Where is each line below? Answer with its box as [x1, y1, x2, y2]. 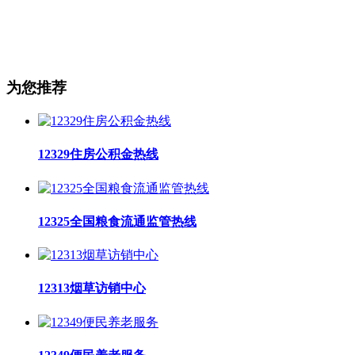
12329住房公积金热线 [38, 147, 158, 162]
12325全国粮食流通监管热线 [38, 214, 197, 228]
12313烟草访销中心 [38, 281, 146, 296]
